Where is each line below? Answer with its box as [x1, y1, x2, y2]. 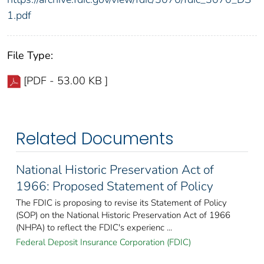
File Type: [7, 48, 53, 62]
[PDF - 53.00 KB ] [24, 73, 108, 88]
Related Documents [16, 127, 174, 150]
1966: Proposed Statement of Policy [16, 177, 213, 194]
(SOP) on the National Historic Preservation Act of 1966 [16, 209, 230, 221]
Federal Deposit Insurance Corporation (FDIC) [16, 236, 191, 248]
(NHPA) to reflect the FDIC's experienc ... [16, 221, 172, 233]
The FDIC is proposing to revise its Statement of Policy [16, 196, 227, 209]
